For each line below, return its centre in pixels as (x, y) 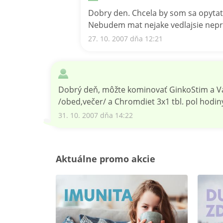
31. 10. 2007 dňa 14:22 (96, 115)
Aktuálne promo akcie (106, 159)
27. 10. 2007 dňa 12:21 (125, 39)
